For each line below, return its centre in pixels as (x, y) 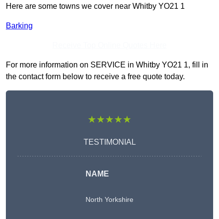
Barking (19, 26)
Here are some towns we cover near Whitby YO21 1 (95, 6)
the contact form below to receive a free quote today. (95, 77)
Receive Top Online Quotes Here (109, 45)
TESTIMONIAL (109, 142)
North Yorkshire (109, 200)
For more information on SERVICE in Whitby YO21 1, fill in (107, 65)
